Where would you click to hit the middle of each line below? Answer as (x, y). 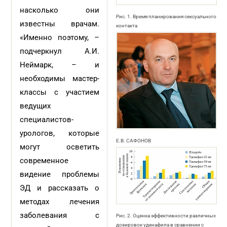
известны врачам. (60, 24)
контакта (126, 26)
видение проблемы (60, 174)
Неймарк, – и (60, 65)
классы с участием (60, 92)
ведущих (35, 106)
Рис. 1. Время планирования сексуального (166, 16)
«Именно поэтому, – (60, 37)
